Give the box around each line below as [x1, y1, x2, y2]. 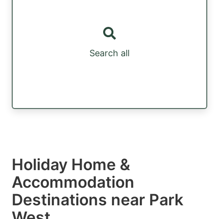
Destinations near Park [12, 190, 183, 209]
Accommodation [12, 172, 134, 192]
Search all [89, 48, 130, 59]
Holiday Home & [12, 154, 130, 174]
